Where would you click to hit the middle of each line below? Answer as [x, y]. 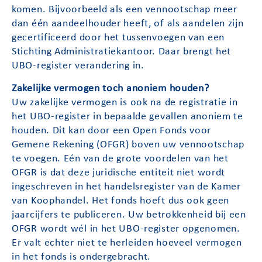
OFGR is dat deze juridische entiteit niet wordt [119, 173]
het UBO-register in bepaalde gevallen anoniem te [127, 116]
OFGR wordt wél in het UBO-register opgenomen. [126, 229]
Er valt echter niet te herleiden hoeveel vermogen [127, 243]
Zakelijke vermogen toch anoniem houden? [111, 88]
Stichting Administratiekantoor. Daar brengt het [122, 52]
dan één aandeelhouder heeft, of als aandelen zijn [128, 24]
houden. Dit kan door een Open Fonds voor [112, 130]
